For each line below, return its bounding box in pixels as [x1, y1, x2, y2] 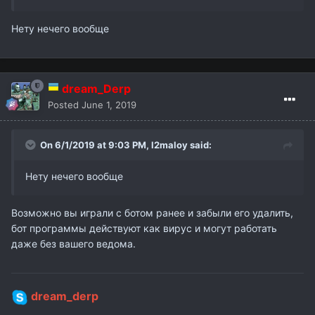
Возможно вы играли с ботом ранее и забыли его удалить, [11, 206, 293, 219]
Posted [48, 98, 82, 110]
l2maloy [151, 139, 188, 150]
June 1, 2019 [82, 98, 136, 110]
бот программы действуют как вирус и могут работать [11, 221, 277, 234]
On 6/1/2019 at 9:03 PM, [40, 139, 151, 150]
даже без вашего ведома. [11, 237, 136, 250]
